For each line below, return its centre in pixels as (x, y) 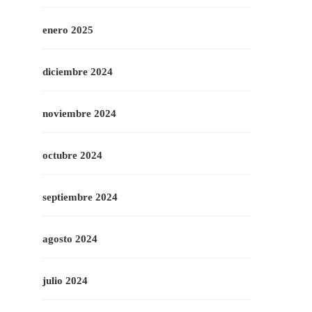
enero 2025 (68, 30)
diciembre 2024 (78, 71)
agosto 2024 (70, 239)
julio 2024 (65, 280)
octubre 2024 (72, 155)
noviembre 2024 (79, 113)
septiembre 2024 (80, 197)
